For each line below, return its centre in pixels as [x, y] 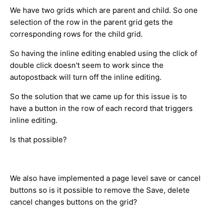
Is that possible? [38, 139]
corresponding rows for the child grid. [77, 34]
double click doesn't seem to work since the [87, 65]
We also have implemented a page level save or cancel [105, 178]
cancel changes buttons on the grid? [74, 202]
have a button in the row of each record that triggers [101, 108]
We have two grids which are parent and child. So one [104, 10]
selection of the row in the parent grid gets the [91, 22]
